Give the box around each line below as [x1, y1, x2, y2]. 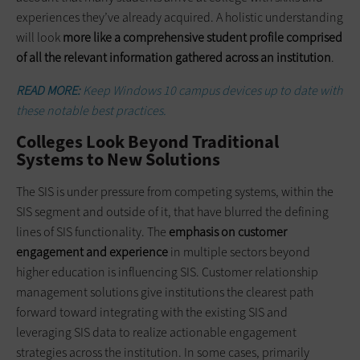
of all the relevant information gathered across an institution [16, 48, 331, 66]
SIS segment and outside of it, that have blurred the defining [16, 202, 329, 220]
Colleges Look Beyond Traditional [16, 129, 279, 153]
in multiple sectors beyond [168, 243, 310, 260]
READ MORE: [16, 81, 80, 99]
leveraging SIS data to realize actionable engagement [16, 323, 297, 341]
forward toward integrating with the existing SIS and [16, 303, 288, 321]
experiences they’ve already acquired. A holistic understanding [16, 8, 343, 26]
